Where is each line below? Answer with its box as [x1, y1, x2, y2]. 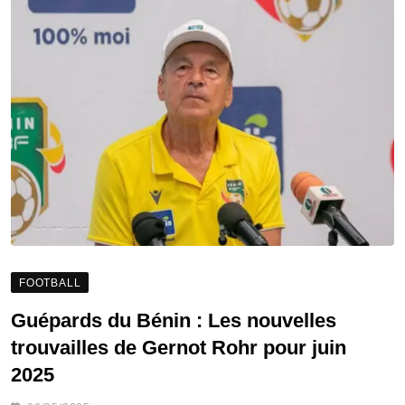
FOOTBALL [19, 276, 81, 289]
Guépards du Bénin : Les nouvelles [11, 308, 336, 332]
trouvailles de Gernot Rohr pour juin [11, 335, 346, 359]
